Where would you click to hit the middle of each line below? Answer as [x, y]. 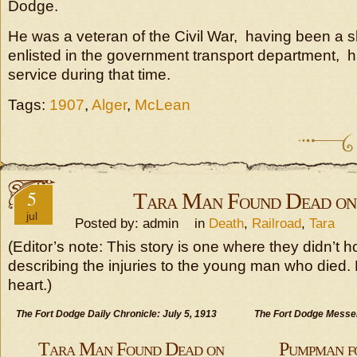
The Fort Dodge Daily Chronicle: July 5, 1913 [116, 314]
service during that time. [89, 75]
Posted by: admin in [136, 223]
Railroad [277, 223]
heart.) [30, 285]
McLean [163, 105]
